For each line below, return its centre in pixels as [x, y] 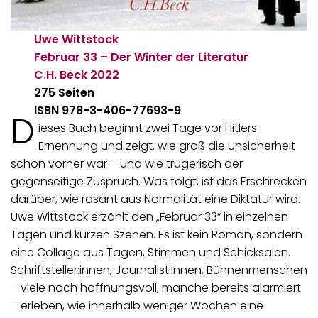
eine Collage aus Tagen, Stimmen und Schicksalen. [150, 252]
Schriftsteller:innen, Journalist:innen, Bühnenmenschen [159, 270]
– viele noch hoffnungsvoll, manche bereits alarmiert [156, 287]
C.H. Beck [61, 75]
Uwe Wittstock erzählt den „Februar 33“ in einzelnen [149, 216]
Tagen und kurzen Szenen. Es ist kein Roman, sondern [157, 234]
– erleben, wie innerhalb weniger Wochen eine [137, 305]
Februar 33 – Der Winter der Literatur [142, 57]
